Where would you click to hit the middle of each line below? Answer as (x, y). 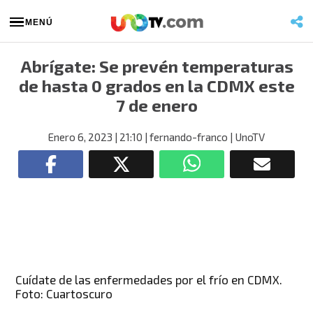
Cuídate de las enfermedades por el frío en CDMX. (149, 279)
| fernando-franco (185, 137)
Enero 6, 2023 (80, 137)
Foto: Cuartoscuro (64, 293)
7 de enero (156, 105)
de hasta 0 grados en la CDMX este (156, 86)
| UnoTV (246, 137)
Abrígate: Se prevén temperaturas (156, 66)
